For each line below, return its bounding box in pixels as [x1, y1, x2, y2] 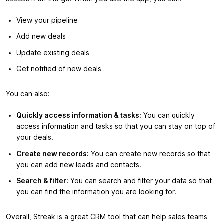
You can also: [6, 90, 50, 98]
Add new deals [16, 32, 66, 41]
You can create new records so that [89, 149, 210, 158]
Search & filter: [16, 177, 68, 185]
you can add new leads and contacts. [16, 160, 141, 169]
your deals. [16, 133, 53, 142]
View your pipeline [16, 16, 78, 24]
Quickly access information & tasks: [16, 111, 141, 120]
